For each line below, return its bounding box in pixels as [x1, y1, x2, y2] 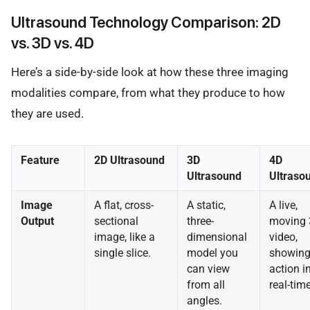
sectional [93, 215, 138, 228]
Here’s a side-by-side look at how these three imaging [11, 65, 289, 80]
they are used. [11, 107, 84, 121]
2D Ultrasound [93, 154, 165, 167]
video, [268, 230, 298, 244]
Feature [20, 154, 60, 167]
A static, [186, 199, 226, 212]
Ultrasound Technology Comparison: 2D [11, 12, 281, 31]
